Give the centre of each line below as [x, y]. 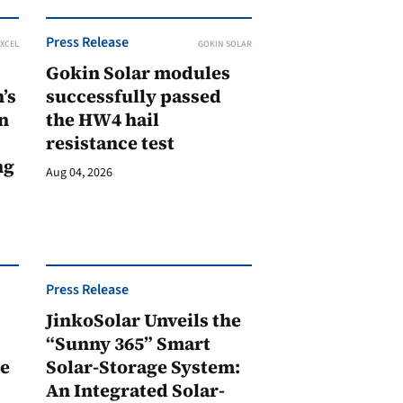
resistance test [110, 143]
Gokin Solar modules [138, 73]
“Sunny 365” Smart [128, 344]
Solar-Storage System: [143, 367]
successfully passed [133, 96]
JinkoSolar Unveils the [143, 320]
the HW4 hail [102, 120]
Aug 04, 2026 [79, 173]
